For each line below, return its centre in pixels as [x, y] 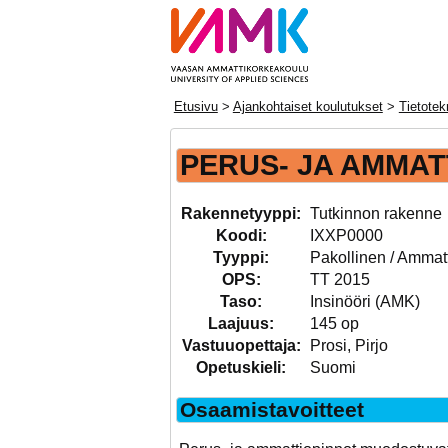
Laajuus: [241, 324]
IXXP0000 [346, 236]
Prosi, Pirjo [348, 346]
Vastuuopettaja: [241, 346]
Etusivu [195, 107]
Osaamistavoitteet [271, 410]
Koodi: [241, 236]
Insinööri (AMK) [364, 302]
